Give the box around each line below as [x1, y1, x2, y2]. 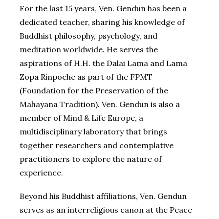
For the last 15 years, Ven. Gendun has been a [20, 3, 187, 14]
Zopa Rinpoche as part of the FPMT [20, 72, 153, 82]
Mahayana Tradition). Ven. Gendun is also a [20, 99, 180, 109]
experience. [20, 168, 63, 178]
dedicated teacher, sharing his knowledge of [20, 17, 185, 27]
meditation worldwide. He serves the [20, 44, 158, 55]
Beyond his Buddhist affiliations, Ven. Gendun [20, 191, 187, 201]
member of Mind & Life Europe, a [20, 113, 143, 123]
